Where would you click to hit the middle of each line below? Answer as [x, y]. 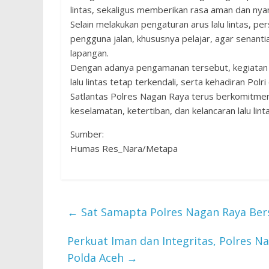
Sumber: [87, 134]
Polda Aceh [97, 258]
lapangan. [89, 53]
